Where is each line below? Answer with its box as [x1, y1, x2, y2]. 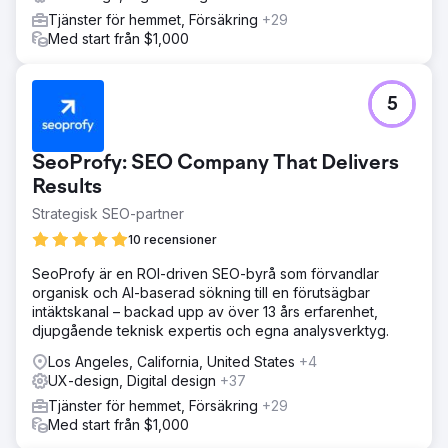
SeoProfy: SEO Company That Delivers [32, 153, 399, 175]
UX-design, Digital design [48, 372, 220, 389]
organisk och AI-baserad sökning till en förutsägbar [32, 284, 370, 301]
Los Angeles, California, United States [48, 353, 299, 370]
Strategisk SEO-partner [32, 205, 184, 222]
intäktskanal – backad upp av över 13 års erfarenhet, [32, 303, 378, 320]
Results [32, 177, 102, 199]
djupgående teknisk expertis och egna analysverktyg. [32, 322, 389, 339]
